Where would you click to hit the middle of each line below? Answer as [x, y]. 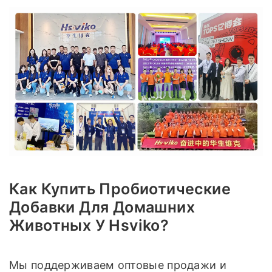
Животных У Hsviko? [89, 226]
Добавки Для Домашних [102, 207]
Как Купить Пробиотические [120, 189]
